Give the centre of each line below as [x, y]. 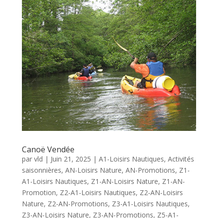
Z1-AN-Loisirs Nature [124, 181]
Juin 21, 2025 [71, 159]
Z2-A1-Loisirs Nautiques [98, 192]
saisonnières [41, 170]
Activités [181, 159]
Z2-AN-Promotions [78, 203]
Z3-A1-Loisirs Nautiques [150, 203]
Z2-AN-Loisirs [161, 192]
